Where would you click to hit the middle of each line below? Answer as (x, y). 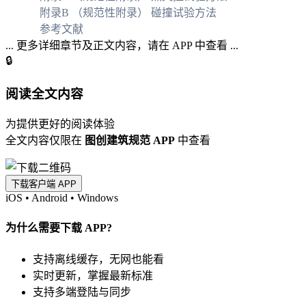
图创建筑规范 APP (130, 140)
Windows (98, 198)
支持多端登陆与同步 (82, 292)
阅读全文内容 (44, 94)
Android (50, 198)
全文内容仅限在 (45, 140)
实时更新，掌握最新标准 (93, 275)
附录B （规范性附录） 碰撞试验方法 (128, 12)
